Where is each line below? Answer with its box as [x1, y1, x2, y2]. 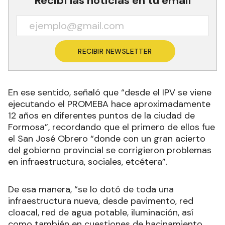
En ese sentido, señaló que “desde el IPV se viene [8, 86, 211, 99]
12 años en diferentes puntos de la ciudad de [8, 109, 195, 122]
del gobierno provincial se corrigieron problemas [8, 144, 211, 157]
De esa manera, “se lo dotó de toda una [8, 183, 174, 196]
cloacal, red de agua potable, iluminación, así [8, 206, 193, 219]
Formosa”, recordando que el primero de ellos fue [8, 121, 215, 134]
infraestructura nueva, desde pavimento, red [8, 195, 193, 207]
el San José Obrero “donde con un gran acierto [8, 133, 205, 145]
